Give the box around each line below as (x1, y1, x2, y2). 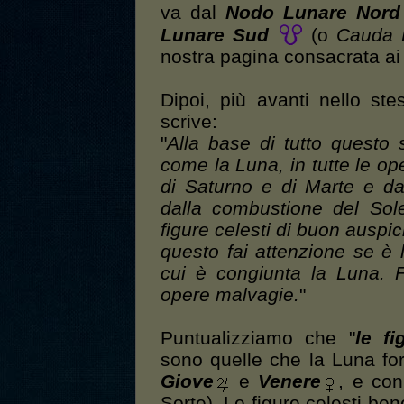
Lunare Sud (161, 24, 270, 47)
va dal (161, 2, 225, 24)
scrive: (161, 111, 217, 133)
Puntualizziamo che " (161, 327, 355, 350)
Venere (258, 371, 322, 393)
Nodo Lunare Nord (225, 2, 400, 24)
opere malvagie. (161, 284, 299, 307)
